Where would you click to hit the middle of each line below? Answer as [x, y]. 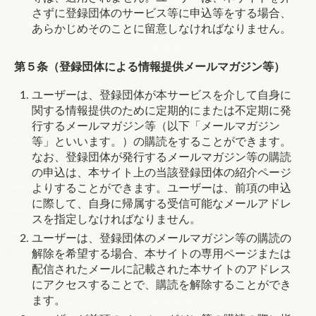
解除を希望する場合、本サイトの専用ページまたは [162, 254]
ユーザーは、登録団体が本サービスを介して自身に [162, 95]
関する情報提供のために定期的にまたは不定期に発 [162, 111]
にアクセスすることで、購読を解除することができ [162, 285]
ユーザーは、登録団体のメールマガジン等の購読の [162, 238]
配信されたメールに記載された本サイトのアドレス [162, 269]
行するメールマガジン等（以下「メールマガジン [156, 126]
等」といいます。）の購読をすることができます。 [162, 142]
